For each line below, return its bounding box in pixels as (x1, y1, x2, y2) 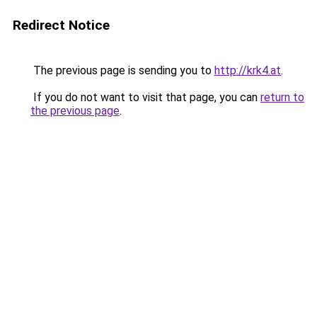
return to (260, 91, 304, 104)
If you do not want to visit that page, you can (30, 91, 260, 104)
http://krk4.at (214, 64, 281, 77)
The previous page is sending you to (30, 64, 214, 77)
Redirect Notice (13, 17, 110, 33)
